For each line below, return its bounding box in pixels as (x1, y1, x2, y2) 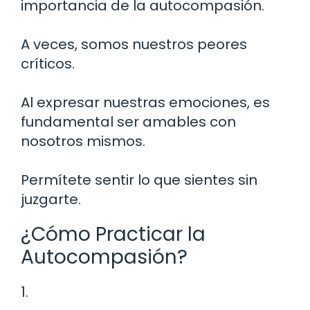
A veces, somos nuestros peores (21, 35, 247, 55)
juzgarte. (21, 190, 81, 210)
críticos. (21, 54, 75, 74)
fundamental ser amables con (21, 112, 236, 132)
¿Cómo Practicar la (21, 221, 206, 248)
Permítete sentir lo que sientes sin (21, 170, 257, 190)
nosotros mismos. (21, 131, 145, 152)
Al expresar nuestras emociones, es (21, 93, 270, 113)
